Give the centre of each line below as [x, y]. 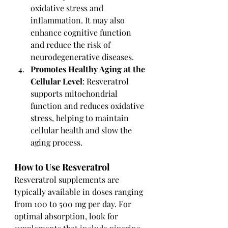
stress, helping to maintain [81, 118]
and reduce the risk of [72, 44]
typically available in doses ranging [80, 191]
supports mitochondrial [75, 93]
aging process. [56, 142]
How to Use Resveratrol [62, 167]
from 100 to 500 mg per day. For [74, 204]
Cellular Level [56, 81]
